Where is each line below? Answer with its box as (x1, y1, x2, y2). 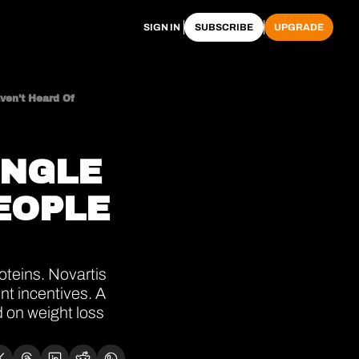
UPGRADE (274, 22, 325, 33)
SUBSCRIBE (195, 22, 254, 33)
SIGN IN (143, 22, 181, 33)
